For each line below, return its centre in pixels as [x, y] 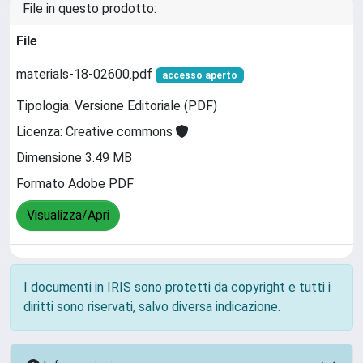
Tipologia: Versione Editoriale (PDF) [117, 106]
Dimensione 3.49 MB [74, 158]
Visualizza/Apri [68, 216]
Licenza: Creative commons [96, 132]
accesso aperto [199, 75]
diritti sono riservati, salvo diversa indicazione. [152, 307]
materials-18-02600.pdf [86, 74]
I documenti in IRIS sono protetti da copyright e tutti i [177, 287]
